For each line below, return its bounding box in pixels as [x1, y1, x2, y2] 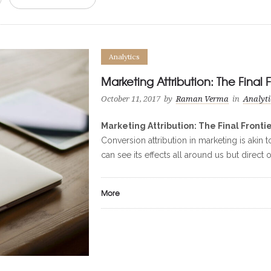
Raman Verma [176, 94, 229, 103]
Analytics [109, 52, 140, 61]
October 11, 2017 [101, 94, 161, 103]
